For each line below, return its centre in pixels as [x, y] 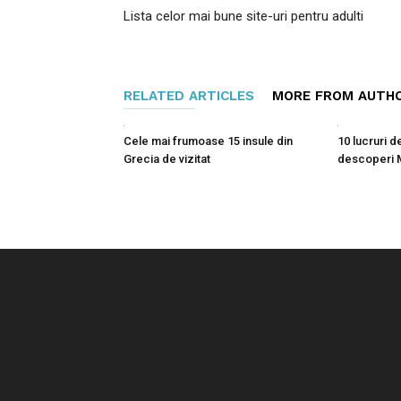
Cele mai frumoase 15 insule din [208, 141]
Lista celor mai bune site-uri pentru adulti [243, 16]
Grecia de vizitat [167, 158]
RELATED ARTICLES [189, 96]
